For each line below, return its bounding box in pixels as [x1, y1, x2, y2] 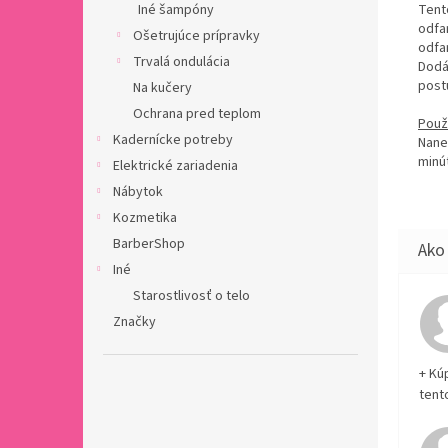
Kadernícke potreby [113, 130, 233, 150]
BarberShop [113, 234, 185, 254]
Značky [113, 312, 156, 332]
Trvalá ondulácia [133, 52, 230, 72]
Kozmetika [113, 208, 177, 228]
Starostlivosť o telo [133, 286, 250, 306]
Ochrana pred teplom [133, 104, 261, 124]
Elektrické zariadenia [113, 156, 238, 176]
